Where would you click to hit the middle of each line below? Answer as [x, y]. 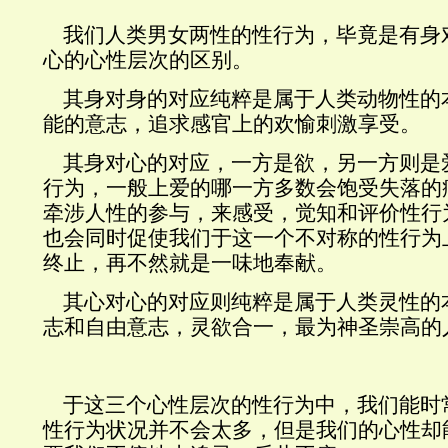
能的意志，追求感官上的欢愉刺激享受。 [232, 124]
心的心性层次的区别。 [148, 60]
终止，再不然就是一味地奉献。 [190, 263]
